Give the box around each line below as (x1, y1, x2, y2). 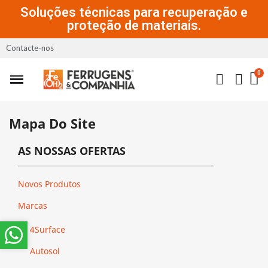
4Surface (30, 223, 65, 235)
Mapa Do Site (9, 114, 96, 132)
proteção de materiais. (67, 18, 201, 33)
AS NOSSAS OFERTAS (18, 143, 126, 158)
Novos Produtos (18, 178, 81, 190)
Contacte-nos (6, 43, 54, 53)
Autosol (30, 245, 60, 257)
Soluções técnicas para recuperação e (20, 5, 248, 20)
